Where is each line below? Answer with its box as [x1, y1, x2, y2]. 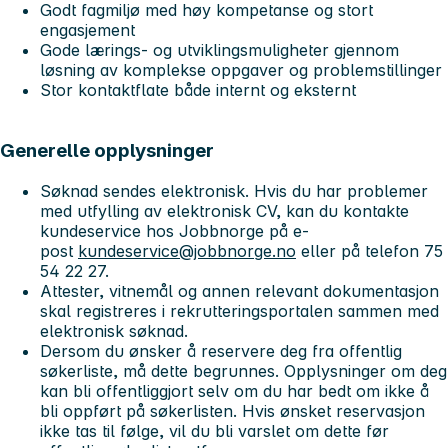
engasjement [40, 20, 135, 41]
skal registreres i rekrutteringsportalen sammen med [40, 300, 439, 321]
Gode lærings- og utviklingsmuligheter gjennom [40, 40, 399, 61]
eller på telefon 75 [296, 240, 443, 261]
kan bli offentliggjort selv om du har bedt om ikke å [40, 380, 429, 401]
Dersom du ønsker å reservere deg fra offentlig [40, 340, 402, 361]
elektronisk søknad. [40, 320, 188, 341]
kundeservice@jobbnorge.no [78, 240, 296, 261]
